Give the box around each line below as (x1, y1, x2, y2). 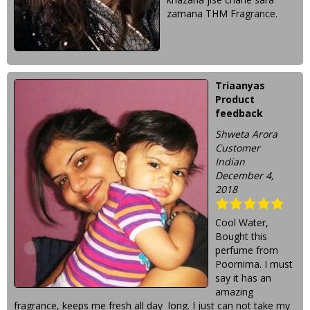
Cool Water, (215, 216, 268, 229)
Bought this (215, 230, 267, 243)
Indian (215, 155, 245, 168)
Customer (215, 141, 260, 154)
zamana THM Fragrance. (167, 7, 277, 20)
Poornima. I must (215, 257, 293, 271)
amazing (215, 285, 253, 298)
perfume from (215, 244, 278, 257)
